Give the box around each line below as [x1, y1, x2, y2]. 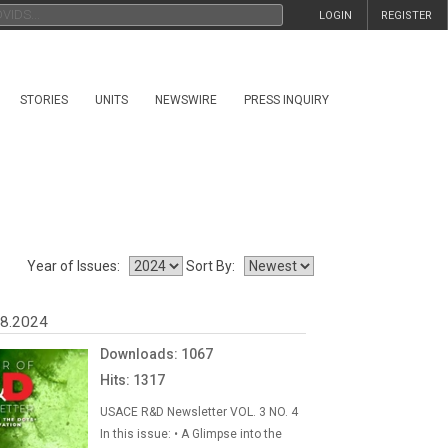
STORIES [20, 93, 68, 107]
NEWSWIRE [155, 93, 217, 107]
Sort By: [185, 258, 241, 274]
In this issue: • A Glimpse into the [100, 427, 283, 441]
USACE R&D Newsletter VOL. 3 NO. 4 [100, 405, 299, 419]
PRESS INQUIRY [244, 93, 329, 107]
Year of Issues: [26, 258, 126, 274]
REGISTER [381, 9, 432, 22]
